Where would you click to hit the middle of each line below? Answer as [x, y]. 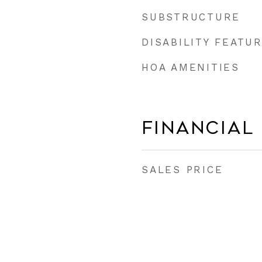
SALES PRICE [182, 170]
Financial [198, 128]
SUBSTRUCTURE [191, 17]
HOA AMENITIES [191, 67]
